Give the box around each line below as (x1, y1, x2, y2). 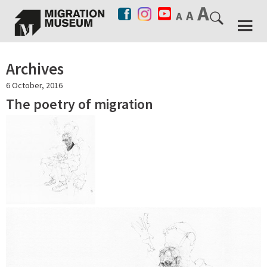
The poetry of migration (6, 94, 153, 113)
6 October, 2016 (6, 79, 63, 91)
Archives (6, 58, 64, 79)
